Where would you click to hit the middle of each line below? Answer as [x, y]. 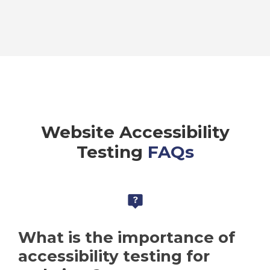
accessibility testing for [114, 256]
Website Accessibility [135, 132]
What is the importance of [127, 238]
